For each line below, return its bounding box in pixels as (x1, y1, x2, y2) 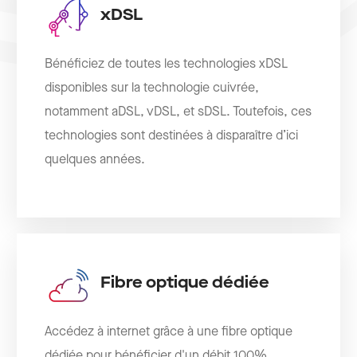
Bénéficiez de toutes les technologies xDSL (45, 57, 288, 73)
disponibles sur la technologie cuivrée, (45, 80, 260, 96)
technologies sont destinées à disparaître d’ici (45, 128, 299, 144)
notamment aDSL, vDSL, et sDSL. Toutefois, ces (45, 104, 312, 120)
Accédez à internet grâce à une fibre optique (45, 324, 293, 340)
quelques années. (45, 152, 146, 168)
